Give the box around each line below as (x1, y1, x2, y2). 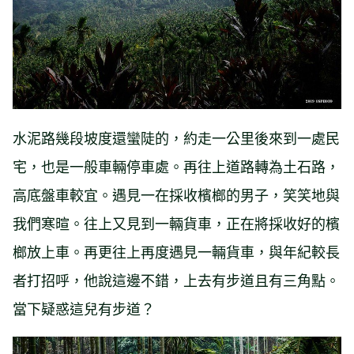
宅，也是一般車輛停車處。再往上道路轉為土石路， (13, 155, 340, 176)
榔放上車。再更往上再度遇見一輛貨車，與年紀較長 (13, 240, 340, 262)
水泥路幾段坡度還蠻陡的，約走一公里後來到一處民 (13, 126, 340, 148)
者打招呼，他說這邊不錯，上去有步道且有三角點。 (13, 269, 340, 290)
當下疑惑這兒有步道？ (13, 297, 155, 318)
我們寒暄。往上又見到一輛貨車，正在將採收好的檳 (13, 212, 340, 233)
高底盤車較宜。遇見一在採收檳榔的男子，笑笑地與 (13, 183, 340, 205)
